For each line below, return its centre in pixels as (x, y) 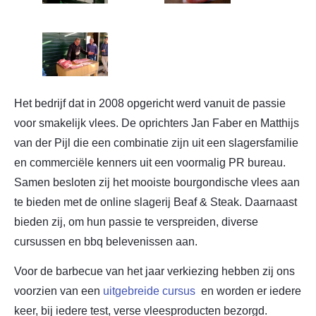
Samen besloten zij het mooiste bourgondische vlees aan (157, 183)
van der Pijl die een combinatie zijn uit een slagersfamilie (156, 143)
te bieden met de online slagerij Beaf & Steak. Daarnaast (156, 202)
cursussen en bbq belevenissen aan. (106, 242)
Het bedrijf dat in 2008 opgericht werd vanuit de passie (150, 104)
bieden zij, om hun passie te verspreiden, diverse (136, 222)
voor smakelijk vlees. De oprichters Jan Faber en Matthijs (157, 123)
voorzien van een (59, 291)
